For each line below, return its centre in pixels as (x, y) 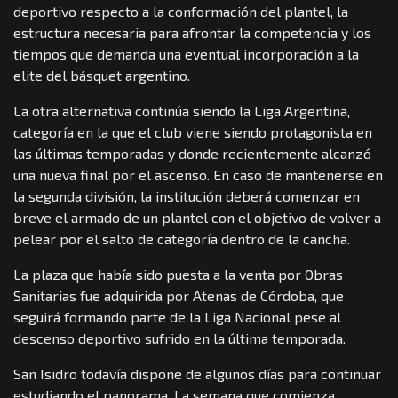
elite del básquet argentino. (102, 75)
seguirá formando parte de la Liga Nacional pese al (177, 316)
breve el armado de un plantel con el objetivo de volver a (197, 217)
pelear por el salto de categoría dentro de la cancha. (182, 238)
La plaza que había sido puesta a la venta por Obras (178, 274)
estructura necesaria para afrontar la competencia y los (192, 32)
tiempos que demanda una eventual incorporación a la (186, 53)
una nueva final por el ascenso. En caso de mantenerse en (198, 174)
